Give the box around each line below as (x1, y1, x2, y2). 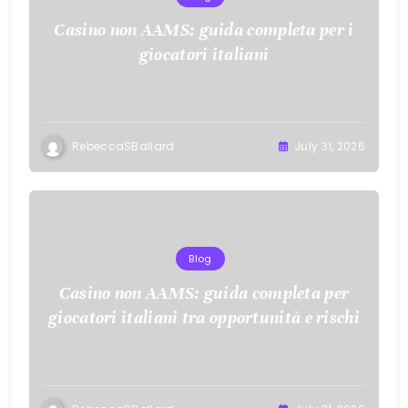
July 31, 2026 (294, 138, 365, 155)
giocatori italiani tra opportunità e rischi (48, 306, 360, 328)
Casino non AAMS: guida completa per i (54, 18, 354, 40)
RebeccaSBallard (72, 138, 175, 155)
